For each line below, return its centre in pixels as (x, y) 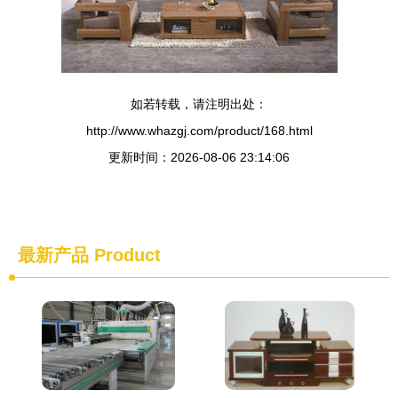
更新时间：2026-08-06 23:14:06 (199, 157)
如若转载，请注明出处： (199, 104)
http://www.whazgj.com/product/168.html (199, 131)
